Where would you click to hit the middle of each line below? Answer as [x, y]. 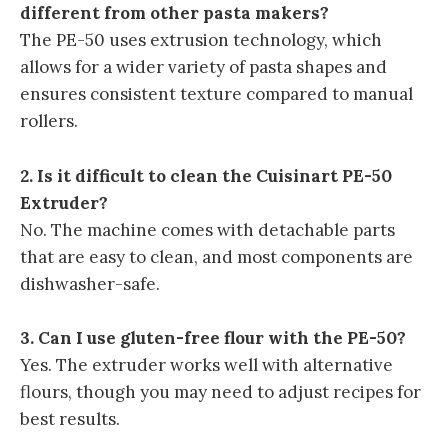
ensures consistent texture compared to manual [216, 94]
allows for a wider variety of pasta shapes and [203, 67]
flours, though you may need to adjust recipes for [220, 391]
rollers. [49, 121]
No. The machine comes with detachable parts [207, 229]
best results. [70, 418]
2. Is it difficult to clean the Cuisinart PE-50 [206, 175]
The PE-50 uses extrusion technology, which [201, 40]
